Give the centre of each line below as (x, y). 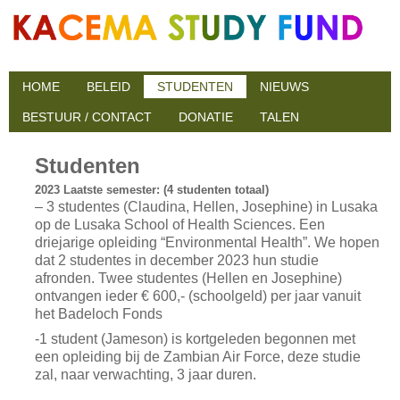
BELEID (108, 87)
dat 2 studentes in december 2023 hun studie (176, 260)
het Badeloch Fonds (98, 314)
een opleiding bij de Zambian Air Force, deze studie (197, 357)
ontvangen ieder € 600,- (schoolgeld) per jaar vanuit (197, 296)
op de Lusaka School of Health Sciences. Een (179, 225)
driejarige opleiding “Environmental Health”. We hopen (207, 242)
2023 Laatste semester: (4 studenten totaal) (151, 190)
